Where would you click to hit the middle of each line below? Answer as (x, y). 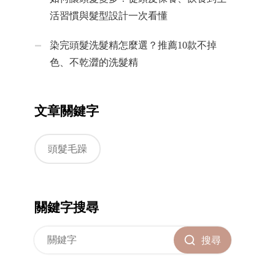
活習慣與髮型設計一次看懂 (109, 16)
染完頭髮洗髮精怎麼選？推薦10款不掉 (133, 45)
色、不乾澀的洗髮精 (94, 63)
